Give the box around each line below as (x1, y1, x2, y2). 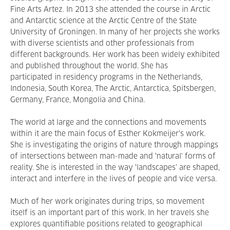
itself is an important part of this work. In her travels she (10, 209, 209, 217)
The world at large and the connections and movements (10, 119, 206, 126)
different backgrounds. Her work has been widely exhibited (10, 51, 220, 59)
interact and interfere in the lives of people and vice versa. (10, 176, 217, 183)
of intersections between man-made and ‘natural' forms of (10, 153, 216, 160)
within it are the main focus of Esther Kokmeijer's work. (10, 130, 205, 138)
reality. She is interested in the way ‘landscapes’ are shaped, (10, 164, 220, 171)
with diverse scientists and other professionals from (10, 40, 194, 47)
